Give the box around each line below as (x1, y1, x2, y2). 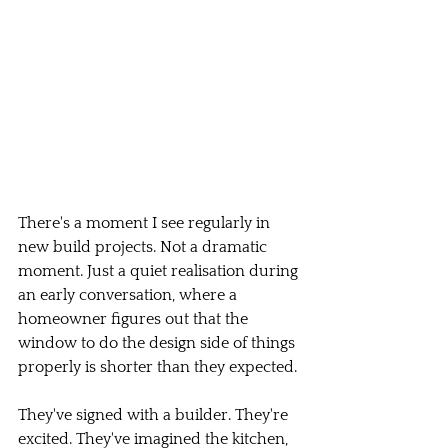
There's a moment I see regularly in (18, 214, 274, 232)
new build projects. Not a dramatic (18, 238, 271, 256)
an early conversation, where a (18, 286, 241, 304)
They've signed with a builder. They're (18, 406, 292, 424)
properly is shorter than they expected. (18, 358, 297, 376)
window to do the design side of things (18, 334, 299, 352)
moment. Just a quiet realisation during (18, 262, 302, 280)
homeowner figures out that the (18, 310, 252, 328)
